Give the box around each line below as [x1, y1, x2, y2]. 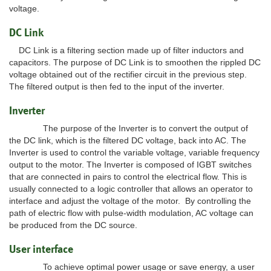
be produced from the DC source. [9, 220, 137, 230]
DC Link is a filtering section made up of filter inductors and [9, 45, 244, 56]
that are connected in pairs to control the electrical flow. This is [9, 172, 247, 182]
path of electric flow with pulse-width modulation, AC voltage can [9, 208, 253, 218]
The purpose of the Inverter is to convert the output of [9, 123, 248, 134]
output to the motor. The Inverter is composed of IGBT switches [9, 160, 252, 170]
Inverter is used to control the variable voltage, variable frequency [9, 148, 260, 158]
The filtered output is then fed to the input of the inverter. [9, 82, 224, 92]
